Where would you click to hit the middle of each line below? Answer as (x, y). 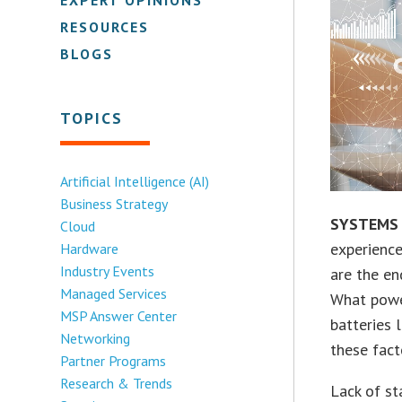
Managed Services (114, 293)
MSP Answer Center (119, 315)
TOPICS (92, 118)
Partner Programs (114, 360)
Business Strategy (114, 203)
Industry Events (108, 271)
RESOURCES (105, 26)
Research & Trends (117, 383)
